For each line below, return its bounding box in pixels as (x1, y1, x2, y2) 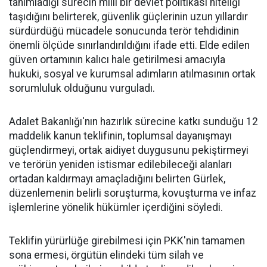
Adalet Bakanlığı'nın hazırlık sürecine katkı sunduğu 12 (9, 116, 258, 128)
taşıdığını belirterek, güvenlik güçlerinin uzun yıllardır (9, 11, 248, 23)
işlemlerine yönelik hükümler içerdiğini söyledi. (9, 201, 223, 213)
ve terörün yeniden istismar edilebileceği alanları (9, 159, 232, 170)
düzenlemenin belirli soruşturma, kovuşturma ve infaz (9, 187, 256, 199)
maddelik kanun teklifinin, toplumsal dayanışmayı (9, 130, 232, 142)
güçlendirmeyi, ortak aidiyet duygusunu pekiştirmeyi (9, 144, 249, 156)
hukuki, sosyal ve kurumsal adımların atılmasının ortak (9, 68, 256, 80)
